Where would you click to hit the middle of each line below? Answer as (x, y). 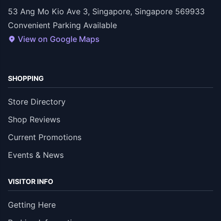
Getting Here (32, 204)
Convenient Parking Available (62, 25)
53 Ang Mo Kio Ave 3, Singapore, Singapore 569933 (106, 11)
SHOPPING (26, 78)
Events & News (36, 155)
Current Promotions (45, 137)
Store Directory (37, 101)
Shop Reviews (34, 119)
